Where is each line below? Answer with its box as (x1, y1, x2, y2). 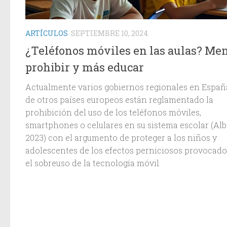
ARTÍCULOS (25, 28, 68, 39)
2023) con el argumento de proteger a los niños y (25, 132, 217, 143)
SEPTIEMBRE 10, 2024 (71, 28, 148, 39)
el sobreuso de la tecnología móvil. (25, 157, 161, 168)
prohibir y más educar (25, 59, 144, 74)
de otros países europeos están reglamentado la (25, 94, 213, 105)
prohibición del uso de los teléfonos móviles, (25, 106, 201, 118)
